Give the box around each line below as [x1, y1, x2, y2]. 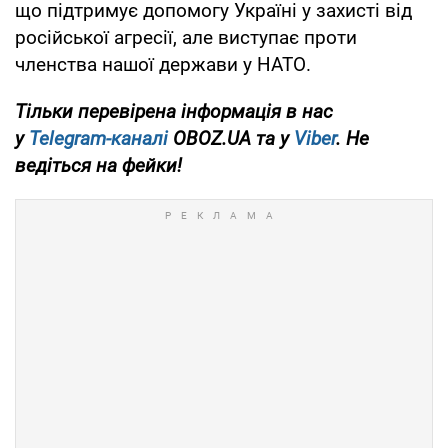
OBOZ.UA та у [168, 127, 294, 151]
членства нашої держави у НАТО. [15, 53, 311, 77]
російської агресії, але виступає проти [15, 26, 357, 50]
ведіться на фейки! [15, 154, 182, 178]
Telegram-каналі [29, 127, 168, 151]
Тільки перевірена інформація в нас [15, 100, 333, 124]
